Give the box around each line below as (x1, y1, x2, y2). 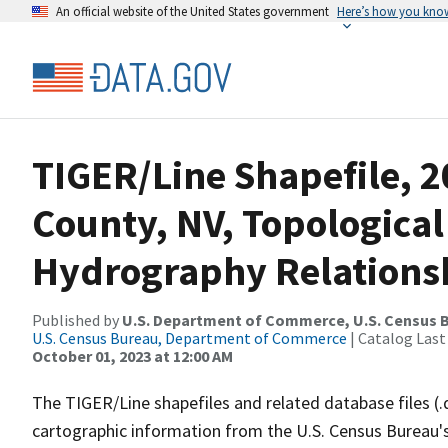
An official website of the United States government (56, 3, 329, 19)
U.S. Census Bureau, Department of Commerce (32, 328, 347, 348)
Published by (32, 310, 122, 330)
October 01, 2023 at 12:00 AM (32, 346, 233, 366)
